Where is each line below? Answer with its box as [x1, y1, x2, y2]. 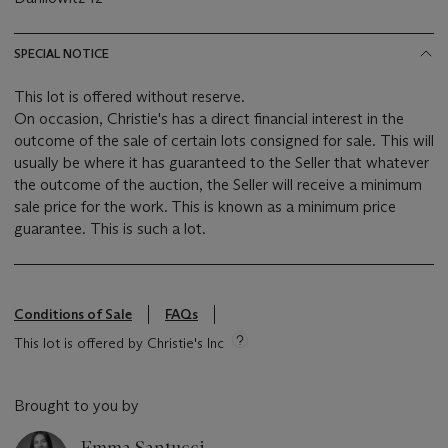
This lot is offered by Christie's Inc [14, 333, 224, 352]
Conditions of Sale [14, 304, 132, 323]
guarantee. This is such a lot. [90, 218, 206, 238]
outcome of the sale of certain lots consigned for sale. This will [14, 130, 380, 150]
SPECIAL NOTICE [14, 45, 109, 61]
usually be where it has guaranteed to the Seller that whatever [14, 152, 429, 172]
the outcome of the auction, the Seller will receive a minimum [14, 174, 422, 194]
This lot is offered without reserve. [14, 86, 245, 106]
